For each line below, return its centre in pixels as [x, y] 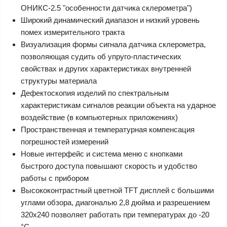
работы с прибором [55, 178]
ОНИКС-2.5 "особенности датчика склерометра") [106, 8]
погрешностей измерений [65, 142]
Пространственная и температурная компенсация [108, 129]
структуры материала [59, 81]
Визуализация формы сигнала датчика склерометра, [113, 44]
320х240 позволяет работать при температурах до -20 [115, 215]
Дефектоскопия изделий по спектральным [95, 93]
